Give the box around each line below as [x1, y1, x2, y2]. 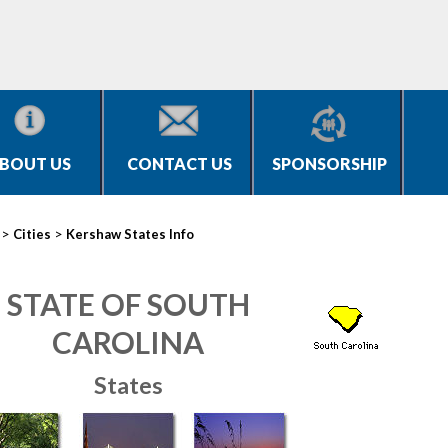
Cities [13, 226, 51, 242]
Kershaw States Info [66, 226, 194, 242]
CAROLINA [52, 324, 204, 360]
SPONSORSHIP [271, 154, 387, 173]
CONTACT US [126, 154, 232, 173]
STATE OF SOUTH [6, 286, 250, 322]
